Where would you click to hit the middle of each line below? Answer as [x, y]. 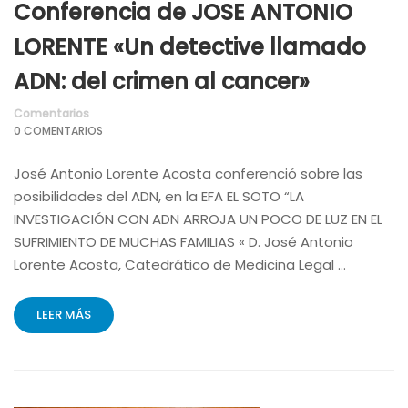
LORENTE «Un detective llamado [190, 46]
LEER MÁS [64, 314]
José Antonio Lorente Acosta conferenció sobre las [188, 173]
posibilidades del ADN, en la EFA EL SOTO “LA [159, 196]
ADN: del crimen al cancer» [162, 81]
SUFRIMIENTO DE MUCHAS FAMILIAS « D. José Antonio [184, 241]
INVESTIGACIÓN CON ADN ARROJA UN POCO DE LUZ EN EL [198, 219]
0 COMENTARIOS [58, 130]
